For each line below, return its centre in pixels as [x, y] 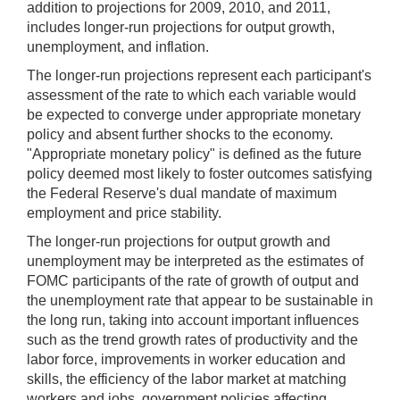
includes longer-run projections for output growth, [181, 27]
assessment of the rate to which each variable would [192, 95]
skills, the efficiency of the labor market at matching [187, 379]
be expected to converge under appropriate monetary [194, 114]
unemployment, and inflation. [118, 46]
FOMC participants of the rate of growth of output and [193, 280]
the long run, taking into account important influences [193, 320]
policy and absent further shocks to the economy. [180, 134]
